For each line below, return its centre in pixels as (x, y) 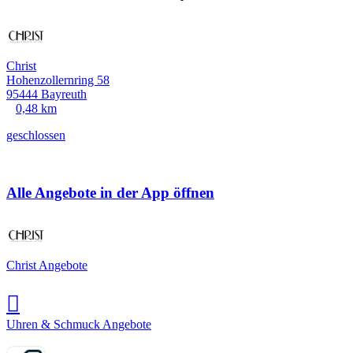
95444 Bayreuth (46, 94)
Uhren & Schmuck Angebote (79, 325)
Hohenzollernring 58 (58, 80)
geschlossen (36, 135)
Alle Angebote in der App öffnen (110, 192)
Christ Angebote (47, 266)
